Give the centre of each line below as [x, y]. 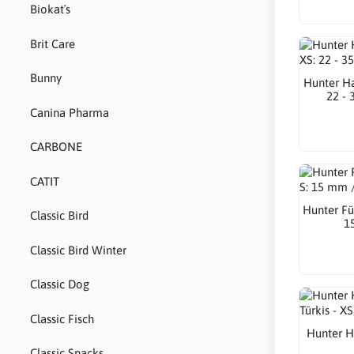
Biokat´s [50, 9]
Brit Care [52, 43]
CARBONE [56, 147]
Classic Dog [59, 284]
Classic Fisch [62, 318]
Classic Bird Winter [78, 250]
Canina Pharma [69, 112]
